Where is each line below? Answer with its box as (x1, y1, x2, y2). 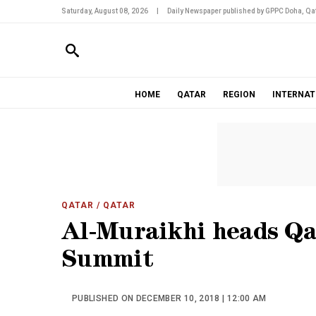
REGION (222, 90, 255, 99)
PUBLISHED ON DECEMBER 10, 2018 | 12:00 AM (72, 293, 267, 303)
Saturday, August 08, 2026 (61, 7, 148, 15)
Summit (61, 250, 153, 274)
